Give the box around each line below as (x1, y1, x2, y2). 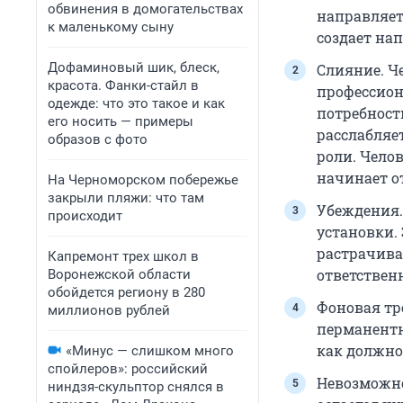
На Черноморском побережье (48, 172, 238, 188)
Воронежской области (48, 266, 191, 282)
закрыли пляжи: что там (48, 190, 204, 206)
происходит (48, 208, 122, 224)
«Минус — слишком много (66, 343, 234, 359)
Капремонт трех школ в (48, 248, 199, 264)
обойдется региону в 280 (48, 284, 205, 300)
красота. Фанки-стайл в (48, 77, 199, 94)
